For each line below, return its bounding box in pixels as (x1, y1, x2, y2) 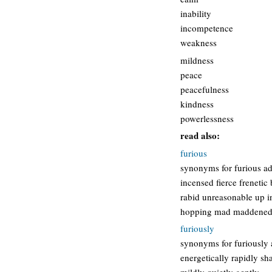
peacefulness (180, 83, 229, 95)
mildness (180, 53, 214, 66)
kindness (180, 97, 214, 110)
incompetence (180, 22, 233, 34)
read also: (180, 129, 220, 142)
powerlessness (180, 112, 234, 124)
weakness (180, 36, 217, 49)
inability (180, 7, 211, 19)
